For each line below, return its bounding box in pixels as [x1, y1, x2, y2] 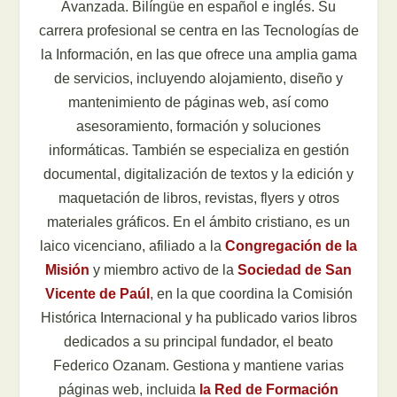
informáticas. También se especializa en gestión [48, 143, 349, 159]
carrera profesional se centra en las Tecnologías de [38, 23, 359, 39]
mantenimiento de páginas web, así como [68, 95, 329, 111]
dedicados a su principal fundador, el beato [64, 334, 333, 350]
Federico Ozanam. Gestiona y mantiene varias [53, 358, 344, 374]
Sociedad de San [237, 262, 352, 278]
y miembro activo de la [90, 262, 237, 278]
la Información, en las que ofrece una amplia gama [40, 47, 357, 63]
